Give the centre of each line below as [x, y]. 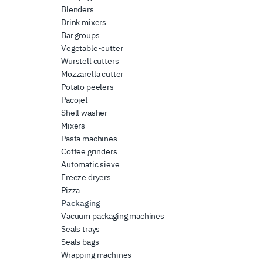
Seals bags [80, 242]
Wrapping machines [97, 254]
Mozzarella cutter [92, 74]
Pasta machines [89, 138]
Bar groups [80, 35]
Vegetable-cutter [92, 48]
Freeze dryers [86, 177]
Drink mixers [84, 22]
